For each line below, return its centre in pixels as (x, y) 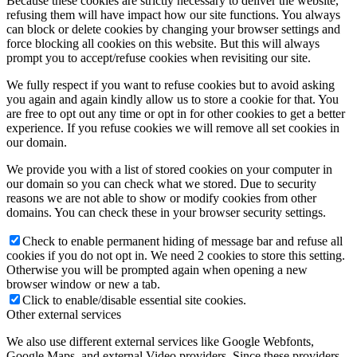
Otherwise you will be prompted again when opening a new (157, 270)
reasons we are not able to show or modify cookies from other (161, 198)
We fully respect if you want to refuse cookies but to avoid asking (171, 85)
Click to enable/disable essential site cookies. (134, 300)
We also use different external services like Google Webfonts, (160, 342)
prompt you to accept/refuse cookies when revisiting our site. (159, 58)
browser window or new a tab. (83, 284)
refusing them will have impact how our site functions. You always (173, 15)
